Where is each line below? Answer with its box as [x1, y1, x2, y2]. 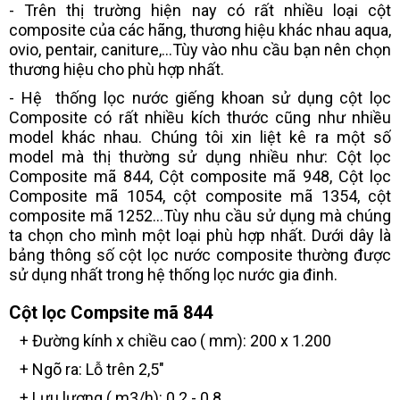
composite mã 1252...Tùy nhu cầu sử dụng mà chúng [9, 205, 391, 225]
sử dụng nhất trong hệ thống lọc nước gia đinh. [9, 264, 337, 284]
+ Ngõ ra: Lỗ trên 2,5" [9, 359, 164, 379]
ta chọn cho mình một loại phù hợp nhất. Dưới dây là [9, 225, 391, 245]
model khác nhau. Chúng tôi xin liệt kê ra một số [9, 127, 391, 146]
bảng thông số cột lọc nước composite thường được [9, 245, 391, 264]
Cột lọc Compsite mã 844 [9, 301, 212, 323]
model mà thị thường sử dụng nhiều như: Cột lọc [9, 146, 391, 166]
